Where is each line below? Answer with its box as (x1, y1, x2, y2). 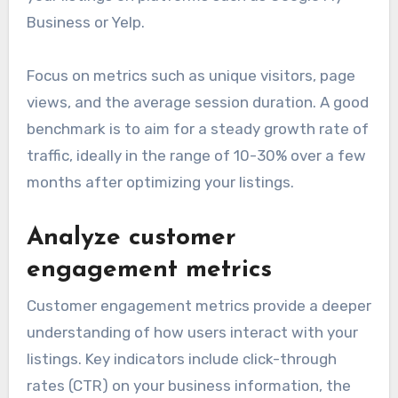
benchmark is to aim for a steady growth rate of (26, 120, 369, 139)
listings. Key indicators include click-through (26, 349, 337, 368)
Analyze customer (26, 226, 236, 251)
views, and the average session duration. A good (26, 93, 369, 112)
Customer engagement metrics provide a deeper (26, 296, 371, 314)
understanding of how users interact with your (26, 322, 358, 341)
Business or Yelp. (26, 13, 145, 32)
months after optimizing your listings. (26, 173, 294, 192)
